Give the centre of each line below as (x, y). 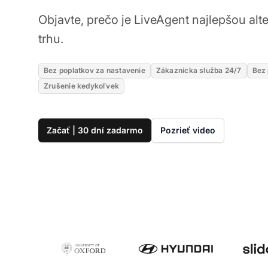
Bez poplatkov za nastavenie (95, 70)
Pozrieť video (188, 130)
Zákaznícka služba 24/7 (199, 70)
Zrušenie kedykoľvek (82, 86)
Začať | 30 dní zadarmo (95, 130)
